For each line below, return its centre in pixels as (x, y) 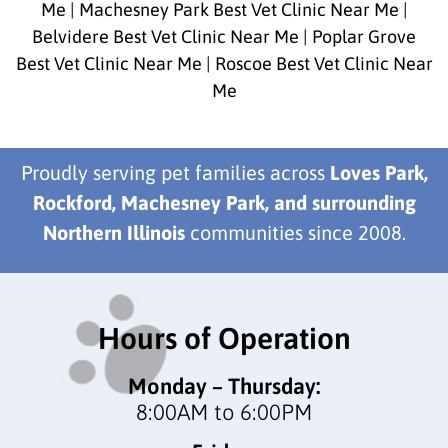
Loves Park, (378, 173)
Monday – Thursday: (224, 385)
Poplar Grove (364, 36)
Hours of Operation (224, 337)
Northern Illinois (113, 233)
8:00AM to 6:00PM (224, 411)
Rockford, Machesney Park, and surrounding (224, 203)
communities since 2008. (295, 233)
